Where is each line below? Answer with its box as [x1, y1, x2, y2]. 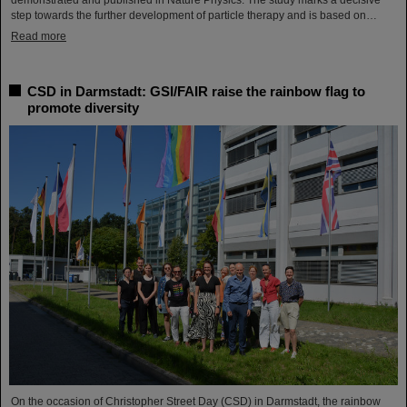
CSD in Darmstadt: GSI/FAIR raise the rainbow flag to [27, 84, 365, 100]
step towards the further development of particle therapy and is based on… [11, 9, 377, 23]
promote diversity [27, 100, 139, 116]
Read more [11, 30, 66, 44]
